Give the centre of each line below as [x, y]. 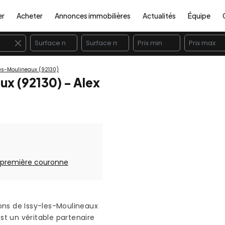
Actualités [159, 16]
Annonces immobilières [93, 16]
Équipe [199, 16]
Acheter [30, 16]
